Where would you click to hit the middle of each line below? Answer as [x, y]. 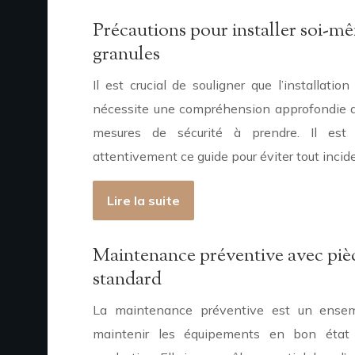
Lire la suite [143, 200]
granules [126, 55]
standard [127, 280]
